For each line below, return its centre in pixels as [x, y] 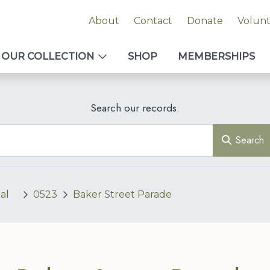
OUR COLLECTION [48, 56]
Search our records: [135, 108]
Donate [205, 21]
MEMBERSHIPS [216, 56]
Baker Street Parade [122, 194]
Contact [153, 21]
